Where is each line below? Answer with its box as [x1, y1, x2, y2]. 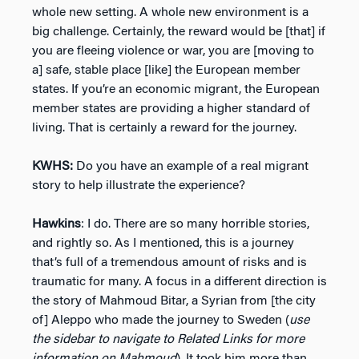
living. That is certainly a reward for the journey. [32, 121, 296, 135]
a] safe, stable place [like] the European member [32, 63, 301, 77]
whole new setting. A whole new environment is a [32, 6, 309, 19]
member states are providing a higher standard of [32, 102, 310, 115]
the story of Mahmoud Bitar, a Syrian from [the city [32, 294, 316, 308]
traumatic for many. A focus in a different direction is [32, 275, 327, 288]
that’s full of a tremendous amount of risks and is [32, 256, 307, 269]
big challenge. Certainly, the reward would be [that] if [32, 25, 325, 38]
